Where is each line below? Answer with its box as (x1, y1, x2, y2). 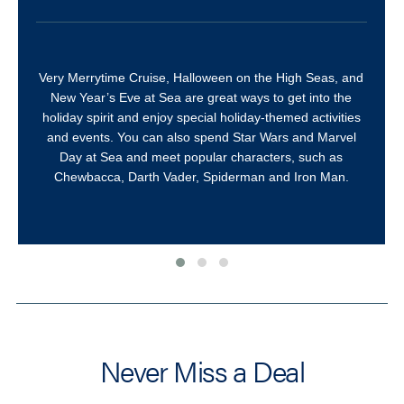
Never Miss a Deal (99, 350, 305, 391)
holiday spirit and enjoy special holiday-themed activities (41, 110, 361, 125)
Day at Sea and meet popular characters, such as (60, 150, 344, 165)
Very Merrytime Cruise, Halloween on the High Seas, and (39, 70, 364, 86)
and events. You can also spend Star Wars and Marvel (46, 130, 356, 145)
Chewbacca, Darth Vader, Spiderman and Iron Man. (53, 170, 349, 185)
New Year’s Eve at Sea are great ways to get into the (50, 90, 353, 106)
